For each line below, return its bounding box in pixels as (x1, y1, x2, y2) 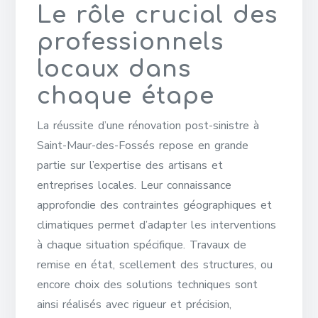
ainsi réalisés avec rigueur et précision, (37, 297, 232, 312)
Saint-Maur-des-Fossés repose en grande (37, 138, 249, 153)
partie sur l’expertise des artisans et (37, 158, 224, 173)
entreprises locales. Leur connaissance (37, 177, 232, 193)
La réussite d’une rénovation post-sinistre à (37, 118, 260, 133)
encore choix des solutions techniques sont (37, 277, 258, 292)
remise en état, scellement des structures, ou (37, 257, 273, 273)
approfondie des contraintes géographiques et (37, 197, 273, 213)
